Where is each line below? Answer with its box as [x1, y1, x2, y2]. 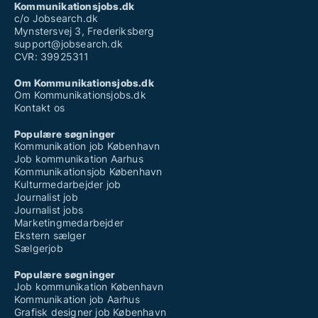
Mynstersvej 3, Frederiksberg [14, 25, 155, 38]
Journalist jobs [14, 204, 83, 216]
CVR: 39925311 [14, 50, 89, 63]
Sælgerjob [14, 242, 63, 255]
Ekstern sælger [14, 229, 86, 242]
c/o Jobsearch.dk [14, 12, 99, 25]
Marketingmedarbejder [14, 216, 124, 229]
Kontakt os [14, 102, 65, 114]
